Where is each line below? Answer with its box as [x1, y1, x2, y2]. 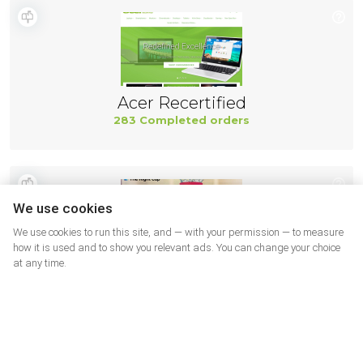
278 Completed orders [113, 280, 250, 293]
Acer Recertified [117, 93, 246, 113]
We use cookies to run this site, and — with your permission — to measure [13, 226, 344, 238]
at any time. [13, 257, 66, 269]
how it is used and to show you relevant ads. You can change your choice [13, 241, 340, 254]
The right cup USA [109, 260, 254, 280]
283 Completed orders [113, 113, 250, 126]
